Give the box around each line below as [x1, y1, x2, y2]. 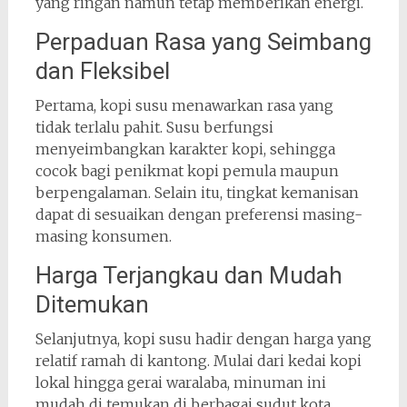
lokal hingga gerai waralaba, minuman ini [35, 373, 326, 392]
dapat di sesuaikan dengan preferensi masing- [35, 205, 362, 224]
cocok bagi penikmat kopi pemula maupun [35, 162, 339, 181]
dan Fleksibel [35, 57, 170, 85]
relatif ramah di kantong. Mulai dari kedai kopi [35, 352, 362, 371]
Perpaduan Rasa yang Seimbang [35, 28, 372, 56]
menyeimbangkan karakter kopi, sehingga [35, 140, 335, 159]
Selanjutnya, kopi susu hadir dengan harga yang [35, 330, 372, 349]
